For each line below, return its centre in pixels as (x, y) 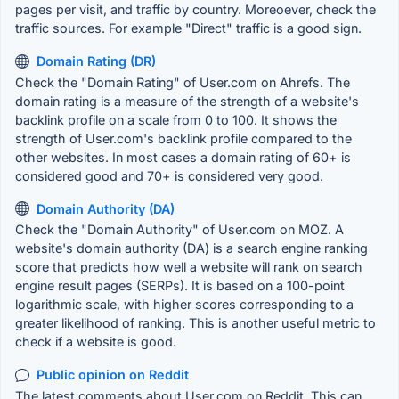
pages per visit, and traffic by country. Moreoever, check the (195, 10)
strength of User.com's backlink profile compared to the (183, 138)
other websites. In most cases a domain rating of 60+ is (183, 157)
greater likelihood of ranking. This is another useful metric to (195, 323)
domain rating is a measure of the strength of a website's (187, 101)
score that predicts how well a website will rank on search (189, 267)
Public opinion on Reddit (113, 375)
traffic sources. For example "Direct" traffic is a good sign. (188, 28)
